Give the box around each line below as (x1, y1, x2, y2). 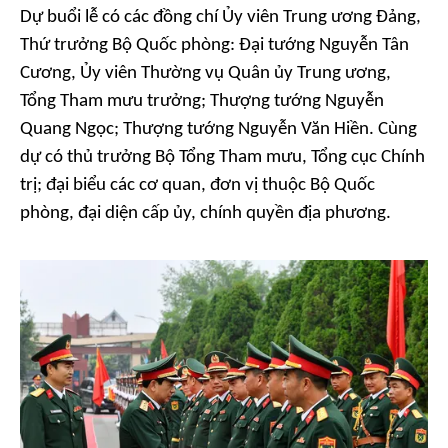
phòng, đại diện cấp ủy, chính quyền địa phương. (20, 204, 391, 223)
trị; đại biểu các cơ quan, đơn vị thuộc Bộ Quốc (20, 176, 375, 195)
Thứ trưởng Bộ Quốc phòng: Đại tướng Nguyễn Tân (20, 36, 409, 55)
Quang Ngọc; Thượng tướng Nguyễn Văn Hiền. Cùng (20, 120, 417, 139)
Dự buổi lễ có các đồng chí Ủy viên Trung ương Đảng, (20, 8, 421, 27)
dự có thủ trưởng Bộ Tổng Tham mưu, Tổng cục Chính (20, 148, 425, 167)
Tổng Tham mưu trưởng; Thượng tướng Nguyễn (20, 92, 384, 111)
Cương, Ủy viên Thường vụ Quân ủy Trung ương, (20, 64, 391, 83)
